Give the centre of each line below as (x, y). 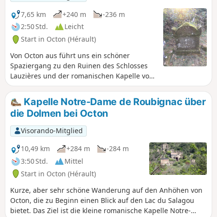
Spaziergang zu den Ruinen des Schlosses (79, 66)
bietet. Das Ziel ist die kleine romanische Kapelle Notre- (101, 210)
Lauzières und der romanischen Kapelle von (82, 76)
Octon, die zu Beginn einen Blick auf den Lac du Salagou (102, 200)
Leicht (74, 27)
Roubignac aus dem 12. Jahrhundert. (70, 86)
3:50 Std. (34, 161)
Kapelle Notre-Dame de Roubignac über (114, 102)
